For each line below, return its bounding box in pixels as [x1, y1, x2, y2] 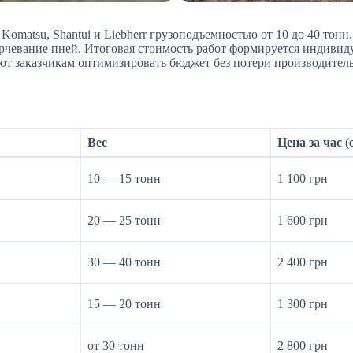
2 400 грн [277, 255, 328, 269]
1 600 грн [277, 214, 328, 228]
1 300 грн [277, 297, 328, 311]
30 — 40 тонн [87, 255, 161, 269]
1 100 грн [277, 172, 328, 186]
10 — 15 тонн [87, 172, 161, 186]
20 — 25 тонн [87, 214, 161, 228]
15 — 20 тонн [87, 297, 161, 311]
